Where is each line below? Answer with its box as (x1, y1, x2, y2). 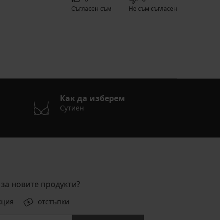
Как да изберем (59, 93, 125, 104)
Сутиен (59, 103, 84, 113)
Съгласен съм (71, 4, 111, 13)
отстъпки (38, 197, 69, 207)
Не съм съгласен (129, 4, 177, 13)
